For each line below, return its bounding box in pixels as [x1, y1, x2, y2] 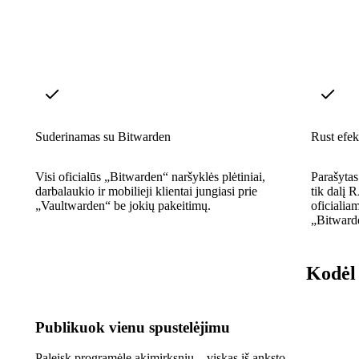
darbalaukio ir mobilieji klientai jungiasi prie [35, 184, 257, 198]
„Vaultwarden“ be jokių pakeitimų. [35, 198, 211, 212]
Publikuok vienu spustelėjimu [35, 318, 230, 336]
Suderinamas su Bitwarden [35, 129, 171, 143]
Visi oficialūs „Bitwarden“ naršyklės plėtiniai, [35, 169, 265, 184]
